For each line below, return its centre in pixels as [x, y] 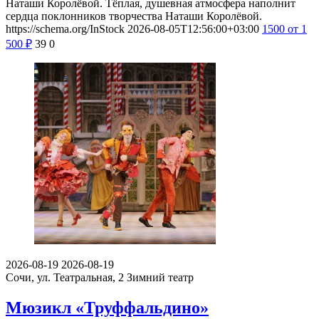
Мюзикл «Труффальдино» [107, 307]
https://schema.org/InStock [65, 28]
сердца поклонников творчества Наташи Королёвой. [134, 16]
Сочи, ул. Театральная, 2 [66, 277]
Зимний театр [160, 277]
